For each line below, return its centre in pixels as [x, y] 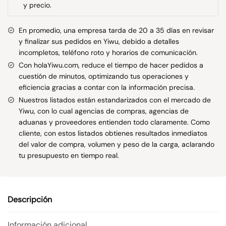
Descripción [30, 199]
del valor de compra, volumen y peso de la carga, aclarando [117, 144]
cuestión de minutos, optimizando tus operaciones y [104, 76]
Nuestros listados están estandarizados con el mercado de [115, 100]
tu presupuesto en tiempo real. [69, 155]
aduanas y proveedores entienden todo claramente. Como [114, 122]
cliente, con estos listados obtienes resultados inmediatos [113, 133]
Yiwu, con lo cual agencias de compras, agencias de [104, 111]
